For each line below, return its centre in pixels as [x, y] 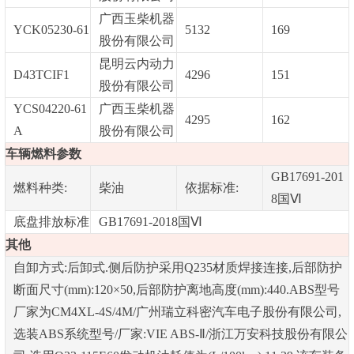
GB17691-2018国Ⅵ [150, 221]
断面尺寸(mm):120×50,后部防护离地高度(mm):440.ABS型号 [176, 289]
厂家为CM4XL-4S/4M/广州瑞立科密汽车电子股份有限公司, [177, 311]
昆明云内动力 [136, 63]
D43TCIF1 [41, 74]
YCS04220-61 [50, 108]
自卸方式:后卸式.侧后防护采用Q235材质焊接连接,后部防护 [177, 267]
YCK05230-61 [51, 29]
